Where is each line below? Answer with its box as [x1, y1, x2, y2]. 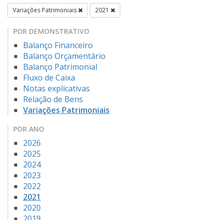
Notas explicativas [23, 83, 90, 94]
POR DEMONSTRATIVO [13, 27, 89, 36]
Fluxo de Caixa [23, 72, 75, 83]
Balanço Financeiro [23, 40, 93, 51]
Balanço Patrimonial [23, 61, 97, 73]
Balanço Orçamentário [23, 51, 106, 62]
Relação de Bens [23, 94, 83, 105]
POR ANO [13, 124, 44, 134]
